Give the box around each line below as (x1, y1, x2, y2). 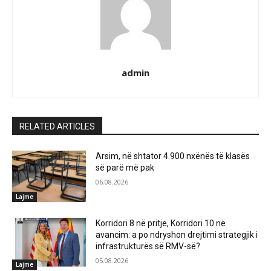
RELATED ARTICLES (19, 121, 95, 131)
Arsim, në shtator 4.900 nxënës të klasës (96, 151, 250, 161)
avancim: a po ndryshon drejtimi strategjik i (96, 230, 258, 240)
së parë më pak (96, 162, 155, 172)
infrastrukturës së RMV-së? (96, 241, 201, 252)
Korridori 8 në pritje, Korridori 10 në (96, 218, 226, 229)
